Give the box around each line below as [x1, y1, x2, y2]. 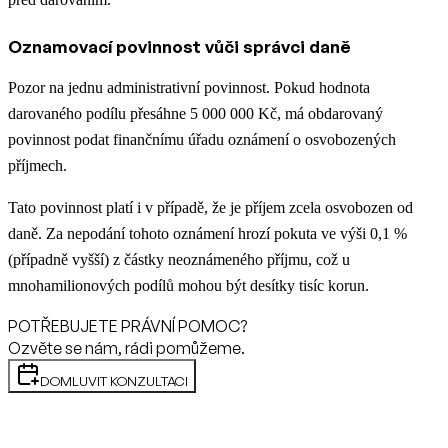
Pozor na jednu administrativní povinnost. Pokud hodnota [8, 79, 370, 97]
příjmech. [8, 157, 67, 175]
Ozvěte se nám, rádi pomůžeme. [8, 338, 245, 359]
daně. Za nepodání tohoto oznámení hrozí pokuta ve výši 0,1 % [8, 225, 407, 243]
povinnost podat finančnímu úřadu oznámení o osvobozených [8, 131, 396, 149]
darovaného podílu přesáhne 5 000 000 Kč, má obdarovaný [8, 105, 383, 123]
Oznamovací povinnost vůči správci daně [8, 36, 351, 58]
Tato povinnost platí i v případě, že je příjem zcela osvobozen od [8, 199, 413, 217]
